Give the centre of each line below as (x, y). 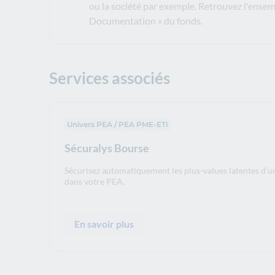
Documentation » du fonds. (146, 21)
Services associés (110, 78)
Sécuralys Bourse (107, 148)
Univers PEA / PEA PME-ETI (118, 124)
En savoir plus (104, 223)
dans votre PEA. (95, 181)
